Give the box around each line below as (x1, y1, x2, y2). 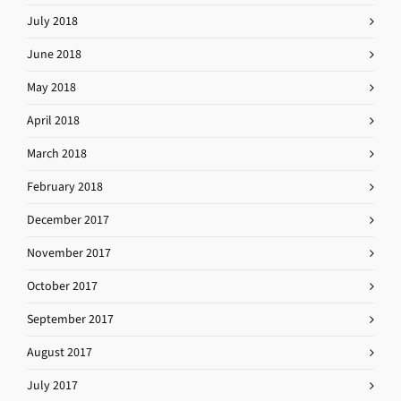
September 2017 (27, 311, 114, 328)
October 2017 (27, 277, 98, 294)
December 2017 (27, 211, 109, 228)
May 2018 (27, 79, 76, 96)
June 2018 (27, 46, 81, 63)
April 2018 (27, 112, 80, 129)
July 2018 (27, 13, 78, 30)
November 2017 (27, 244, 111, 261)
